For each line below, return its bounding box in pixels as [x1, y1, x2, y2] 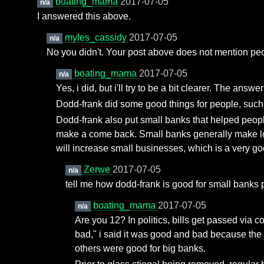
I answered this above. [37, 11, 131, 21]
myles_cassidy [64, 32, 129, 42]
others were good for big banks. [75, 243, 206, 253]
